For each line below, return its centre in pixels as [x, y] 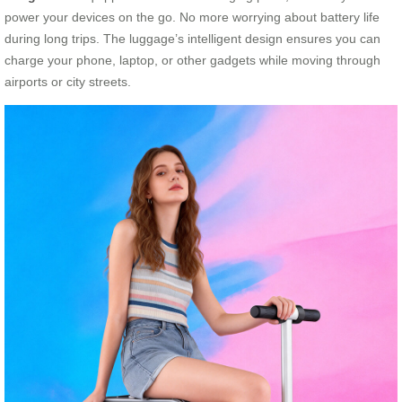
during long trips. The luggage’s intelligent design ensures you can [192, 38]
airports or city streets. [68, 81]
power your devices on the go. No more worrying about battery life [192, 17]
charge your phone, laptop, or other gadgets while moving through [192, 60]
